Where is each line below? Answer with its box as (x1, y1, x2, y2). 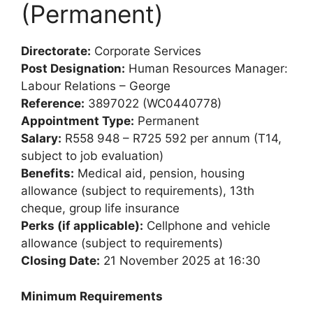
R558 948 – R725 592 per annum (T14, (61, 131, 282, 146)
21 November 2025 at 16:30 (100, 254, 261, 268)
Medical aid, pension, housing (74, 166, 245, 181)
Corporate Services (91, 44, 201, 59)
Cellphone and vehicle (143, 219, 270, 233)
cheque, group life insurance (21, 201, 180, 216)
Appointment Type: (21, 114, 134, 129)
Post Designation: (21, 61, 125, 76)
